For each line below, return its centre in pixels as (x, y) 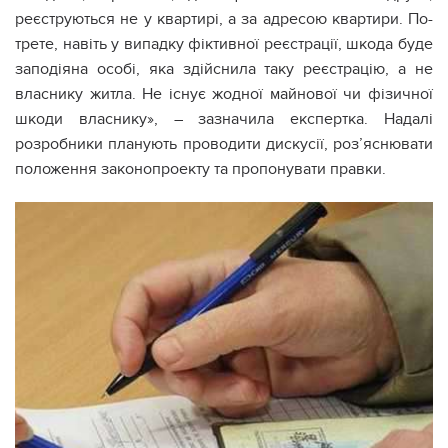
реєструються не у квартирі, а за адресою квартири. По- (224, 19)
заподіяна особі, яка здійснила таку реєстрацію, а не (224, 69)
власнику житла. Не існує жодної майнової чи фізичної (224, 94)
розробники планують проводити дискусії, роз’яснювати (224, 144)
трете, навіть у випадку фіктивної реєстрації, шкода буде (224, 44)
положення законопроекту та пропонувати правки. (200, 169)
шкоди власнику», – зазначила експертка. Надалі (224, 119)
